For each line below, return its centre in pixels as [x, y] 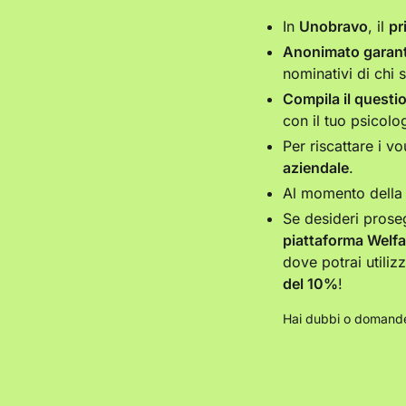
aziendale [316, 168]
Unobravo [333, 27]
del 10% [310, 284]
